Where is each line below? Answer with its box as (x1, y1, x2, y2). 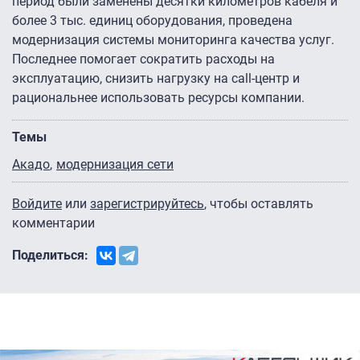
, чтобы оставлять (204, 196, 313, 212)
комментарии (12, 215, 95, 231)
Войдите (12, 196, 62, 212)
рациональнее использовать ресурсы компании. (12, 90, 305, 106)
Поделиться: (12, 247, 88, 264)
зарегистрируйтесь (90, 196, 204, 212)
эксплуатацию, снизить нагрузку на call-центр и (12, 71, 300, 87)
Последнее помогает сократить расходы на (12, 51, 275, 67)
